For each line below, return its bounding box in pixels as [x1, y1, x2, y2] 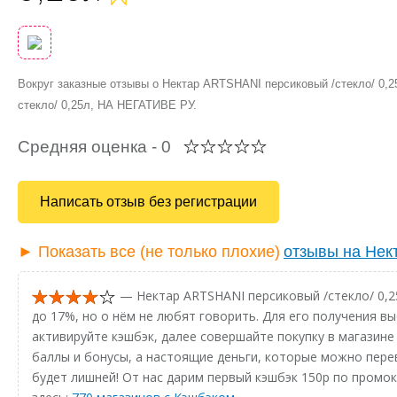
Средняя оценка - [18, 136, 161, 156]
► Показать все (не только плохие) [18, 242, 280, 261]
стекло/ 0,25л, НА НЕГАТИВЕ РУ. [18, 98, 197, 112]
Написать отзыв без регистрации [40, 193, 257, 209]
